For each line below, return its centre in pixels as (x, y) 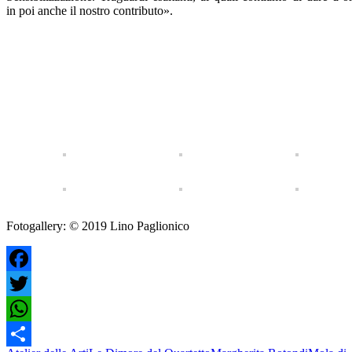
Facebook (31, 283)
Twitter (24, 308)
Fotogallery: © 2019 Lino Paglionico (98, 225)
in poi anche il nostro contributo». (90, 10)
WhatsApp (33, 333)
